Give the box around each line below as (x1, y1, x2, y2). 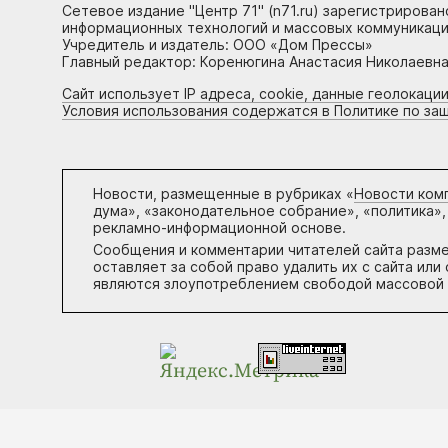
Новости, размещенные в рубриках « (93, 185, 354, 203)
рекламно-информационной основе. (93, 219, 346, 237)
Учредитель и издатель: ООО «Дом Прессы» (62, 36, 373, 54)
